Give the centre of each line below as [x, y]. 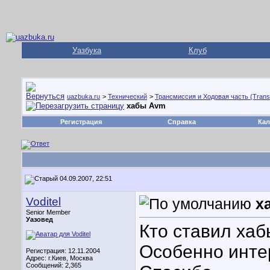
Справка [182, 122]
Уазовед [39, 219]
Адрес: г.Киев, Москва [59, 258]
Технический [127, 96]
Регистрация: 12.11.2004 [63, 251]
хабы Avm [146, 106]
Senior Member [48, 212]
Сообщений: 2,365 [54, 265]
